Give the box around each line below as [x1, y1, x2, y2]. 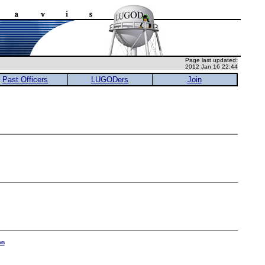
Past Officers [2, 75, 48, 84]
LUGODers [91, 75, 128, 84]
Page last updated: [185, 57, 238, 63]
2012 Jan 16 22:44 [185, 63, 238, 70]
